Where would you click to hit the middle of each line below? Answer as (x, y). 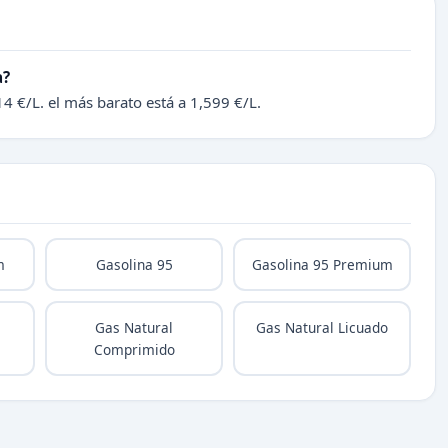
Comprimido (134, 349)
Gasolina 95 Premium (322, 264)
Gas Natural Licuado (322, 327)
